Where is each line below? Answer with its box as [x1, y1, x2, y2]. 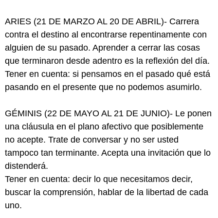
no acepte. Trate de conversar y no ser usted [5, 135, 179, 145]
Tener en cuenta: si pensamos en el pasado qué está [5, 69, 210, 79]
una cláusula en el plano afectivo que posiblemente [5, 122, 203, 131]
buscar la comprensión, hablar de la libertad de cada [5, 187, 208, 197]
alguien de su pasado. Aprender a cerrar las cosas [5, 43, 200, 53]
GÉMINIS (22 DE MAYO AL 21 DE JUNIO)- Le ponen [5, 109, 212, 118]
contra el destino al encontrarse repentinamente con [5, 30, 207, 39]
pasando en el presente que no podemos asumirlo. [5, 82, 202, 92]
